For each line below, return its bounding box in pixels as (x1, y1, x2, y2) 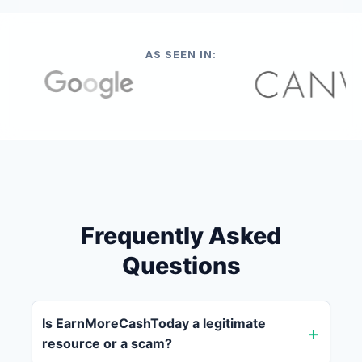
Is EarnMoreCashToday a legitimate (42, 314, 266, 331)
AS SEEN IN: (145, 47, 217, 61)
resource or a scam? (42, 335, 172, 351)
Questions (121, 250, 241, 280)
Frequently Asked (81, 221, 281, 250)
